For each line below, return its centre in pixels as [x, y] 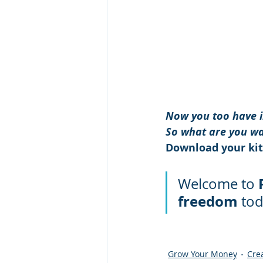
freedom [208, 201]
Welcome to [218, 183]
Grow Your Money [203, 254]
